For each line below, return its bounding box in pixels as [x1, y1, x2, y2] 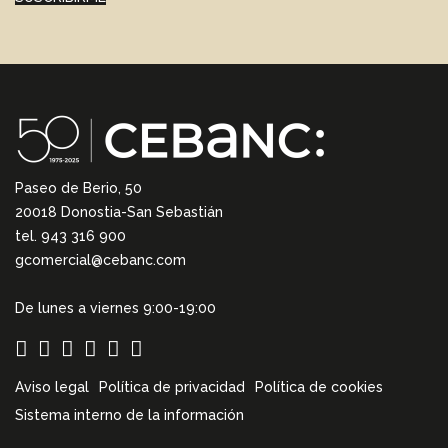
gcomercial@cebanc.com [15, 252, 186, 269]
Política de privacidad [99, 379, 245, 396]
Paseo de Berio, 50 [15, 180, 142, 197]
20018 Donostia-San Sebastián [15, 204, 223, 221]
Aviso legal [15, 379, 89, 396]
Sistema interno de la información [15, 407, 244, 424]
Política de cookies [255, 379, 383, 396]
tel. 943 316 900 [15, 228, 126, 245]
